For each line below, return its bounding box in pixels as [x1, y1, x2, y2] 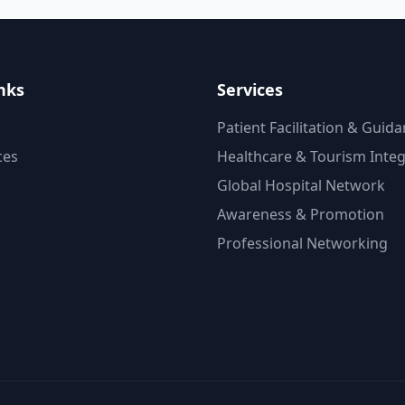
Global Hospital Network [217, 174, 385, 195]
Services [217, 78, 283, 100]
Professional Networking [217, 232, 388, 253]
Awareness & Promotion [217, 203, 384, 224]
